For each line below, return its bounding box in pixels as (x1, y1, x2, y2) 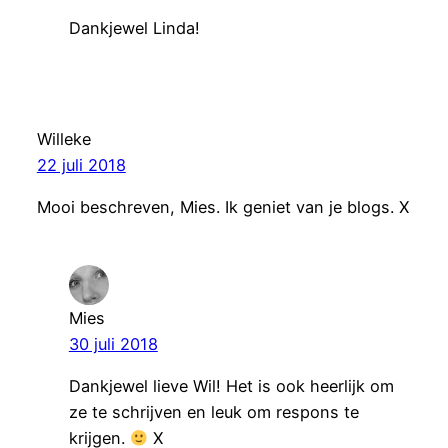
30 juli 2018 (68, 334, 158, 354)
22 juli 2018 (36, 154, 126, 175)
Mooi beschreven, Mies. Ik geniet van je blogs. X (36, 196, 409, 217)
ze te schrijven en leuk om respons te (68, 402, 359, 423)
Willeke (36, 128, 91, 149)
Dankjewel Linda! (68, 17, 200, 38)
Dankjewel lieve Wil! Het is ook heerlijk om (68, 376, 394, 397)
